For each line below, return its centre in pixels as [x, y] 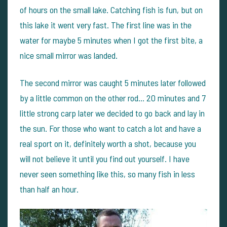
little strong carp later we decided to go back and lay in [112, 113]
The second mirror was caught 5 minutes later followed [113, 83]
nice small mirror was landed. [69, 55]
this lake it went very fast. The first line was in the [106, 25]
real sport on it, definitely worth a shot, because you [108, 143]
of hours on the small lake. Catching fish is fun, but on [111, 10]
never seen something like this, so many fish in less [107, 174]
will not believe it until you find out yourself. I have [105, 159]
